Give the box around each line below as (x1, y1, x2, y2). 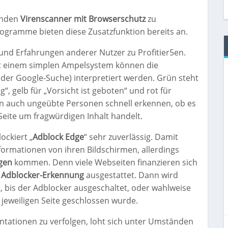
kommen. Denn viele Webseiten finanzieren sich (12, 157, 197, 168)
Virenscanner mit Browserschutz (20, 13, 146, 25)
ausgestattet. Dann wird (84, 169, 178, 181)
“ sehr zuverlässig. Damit (84, 131, 178, 143)
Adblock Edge (33, 131, 84, 143)
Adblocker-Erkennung (1, 169, 84, 181)
